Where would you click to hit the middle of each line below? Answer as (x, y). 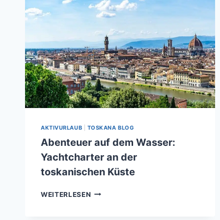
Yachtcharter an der (89, 157)
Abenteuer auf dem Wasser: (108, 142)
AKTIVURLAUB (62, 128)
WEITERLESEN (66, 194)
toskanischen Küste (88, 172)
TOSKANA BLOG (110, 128)
